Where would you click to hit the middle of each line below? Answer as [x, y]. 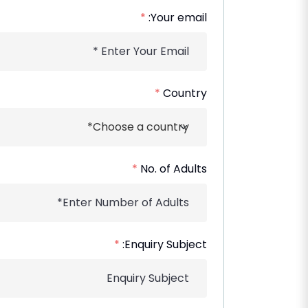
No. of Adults [174, 168]
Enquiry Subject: [166, 244]
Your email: [179, 17]
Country [185, 93]
